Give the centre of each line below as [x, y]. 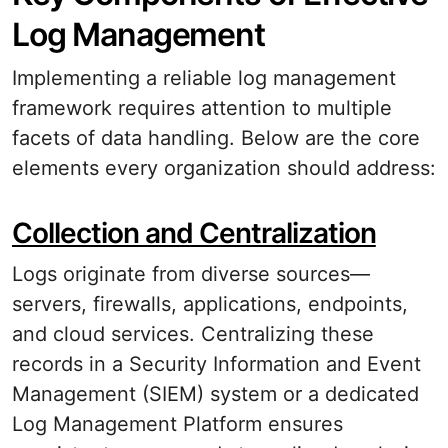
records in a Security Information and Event [216, 364]
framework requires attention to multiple [202, 108]
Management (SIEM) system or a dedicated [215, 394]
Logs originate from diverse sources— [191, 274]
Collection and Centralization [194, 233]
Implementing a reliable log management [204, 78]
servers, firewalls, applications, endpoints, [210, 304]
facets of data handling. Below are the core [216, 138]
